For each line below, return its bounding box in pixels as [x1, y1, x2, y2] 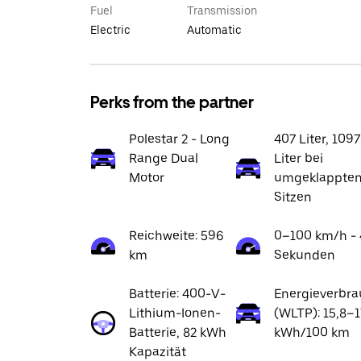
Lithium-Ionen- [129, 305, 221, 321]
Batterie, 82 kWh [129, 325, 226, 340]
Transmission [187, 4, 257, 17]
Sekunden [274, 247, 335, 263]
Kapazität [129, 344, 186, 359]
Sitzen [274, 189, 312, 205]
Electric [90, 23, 131, 36]
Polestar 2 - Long [129, 131, 230, 147]
